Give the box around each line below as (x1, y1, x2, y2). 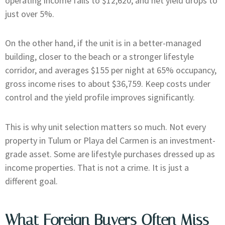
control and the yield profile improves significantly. (5, 91, 195, 103)
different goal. (5, 175, 58, 187)
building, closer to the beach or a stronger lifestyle (5, 51, 194, 63)
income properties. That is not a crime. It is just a (5, 161, 189, 173)
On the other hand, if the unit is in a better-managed (5, 37, 201, 49)
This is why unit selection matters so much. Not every (5, 121, 206, 133)
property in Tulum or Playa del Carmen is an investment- (5, 134, 215, 146)
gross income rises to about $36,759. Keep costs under (5, 78, 210, 90)
